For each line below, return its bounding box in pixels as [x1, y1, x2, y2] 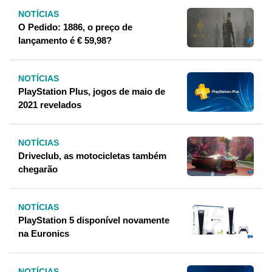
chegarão [18, 164, 58, 175]
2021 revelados [18, 100, 81, 110]
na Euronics [18, 228, 69, 239]
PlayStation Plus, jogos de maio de [18, 86, 165, 97]
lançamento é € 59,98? [18, 35, 112, 46]
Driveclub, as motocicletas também [18, 151, 166, 161]
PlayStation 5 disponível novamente [18, 215, 169, 226]
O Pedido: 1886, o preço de [18, 22, 132, 33]
